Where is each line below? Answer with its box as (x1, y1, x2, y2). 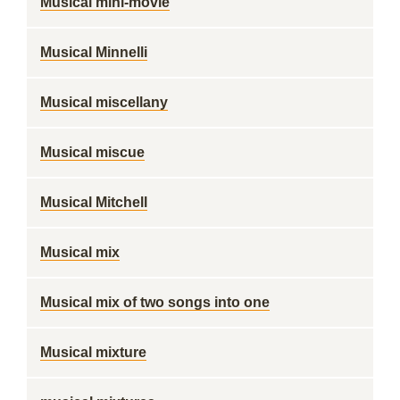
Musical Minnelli (40, 45, 147, 60)
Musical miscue (40, 145, 145, 160)
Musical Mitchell (40, 195, 147, 210)
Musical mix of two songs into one (40, 295, 270, 310)
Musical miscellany (40, 95, 168, 110)
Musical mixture (40, 345, 146, 360)
